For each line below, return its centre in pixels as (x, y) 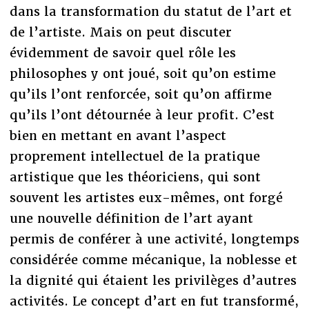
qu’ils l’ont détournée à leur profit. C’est (142, 114)
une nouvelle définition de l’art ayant (131, 218)
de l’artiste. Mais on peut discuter (120, 32)
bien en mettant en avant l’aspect (118, 135)
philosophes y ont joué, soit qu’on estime (142, 73)
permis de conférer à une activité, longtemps (154, 239)
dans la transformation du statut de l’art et (150, 11)
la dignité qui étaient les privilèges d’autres (153, 280)
